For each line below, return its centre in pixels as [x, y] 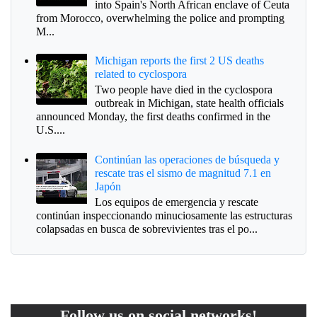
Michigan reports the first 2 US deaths [180, 61]
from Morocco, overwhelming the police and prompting [160, 18]
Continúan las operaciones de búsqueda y [188, 159]
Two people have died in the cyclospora [184, 90]
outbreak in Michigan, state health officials [190, 103]
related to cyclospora [141, 74]
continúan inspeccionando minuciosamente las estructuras [164, 216]
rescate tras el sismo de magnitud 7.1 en [183, 173]
